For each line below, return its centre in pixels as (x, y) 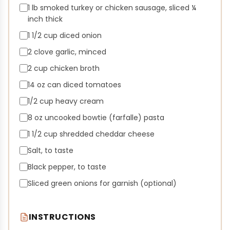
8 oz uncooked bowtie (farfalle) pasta (96, 118)
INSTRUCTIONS (62, 217)
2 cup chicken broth (63, 69)
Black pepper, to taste (67, 167)
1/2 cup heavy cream (65, 101)
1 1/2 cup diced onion (64, 36)
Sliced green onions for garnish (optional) (102, 184)
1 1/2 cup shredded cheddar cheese (91, 134)
